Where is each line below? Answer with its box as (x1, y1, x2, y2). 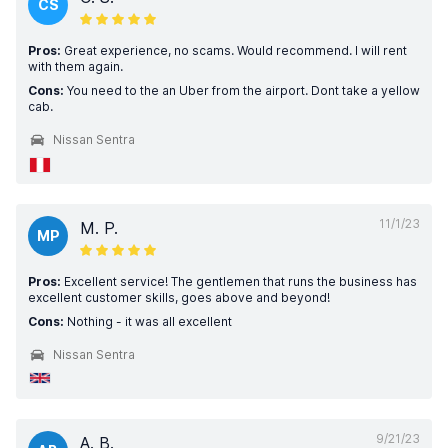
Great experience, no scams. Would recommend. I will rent (61, 43, 407, 58)
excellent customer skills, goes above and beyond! (28, 290, 330, 305)
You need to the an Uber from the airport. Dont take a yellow (64, 83, 420, 98)
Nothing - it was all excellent (64, 314, 232, 329)
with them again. (28, 59, 123, 74)
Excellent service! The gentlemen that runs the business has (61, 274, 417, 289)
